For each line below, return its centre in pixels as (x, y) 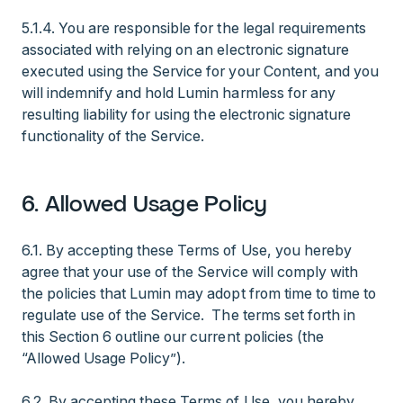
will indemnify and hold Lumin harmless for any (179, 93)
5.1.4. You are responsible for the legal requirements (194, 28)
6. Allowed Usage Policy (145, 204)
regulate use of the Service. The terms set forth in (188, 315)
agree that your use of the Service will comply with (190, 272)
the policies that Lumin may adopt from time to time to (199, 293)
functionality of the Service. (113, 136)
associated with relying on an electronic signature (185, 49)
